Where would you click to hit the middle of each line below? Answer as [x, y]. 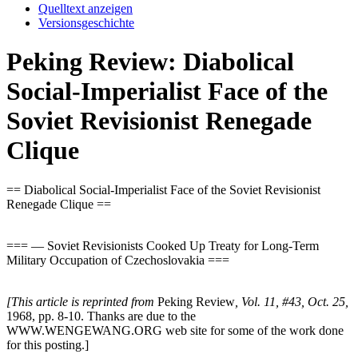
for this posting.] [48, 344]
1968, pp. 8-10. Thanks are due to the [101, 316]
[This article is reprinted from [80, 301]
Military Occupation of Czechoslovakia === [118, 260]
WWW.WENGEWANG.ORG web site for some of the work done [175, 330]
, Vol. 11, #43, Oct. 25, [292, 301]
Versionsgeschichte [86, 22]
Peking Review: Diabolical [150, 62]
